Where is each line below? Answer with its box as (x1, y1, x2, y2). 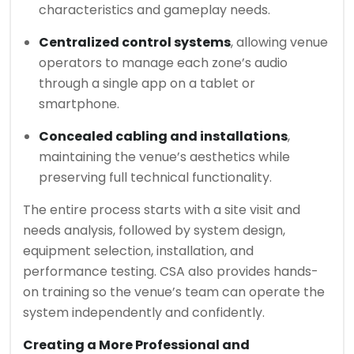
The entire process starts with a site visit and (23, 201, 300, 219)
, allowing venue (231, 33, 328, 51)
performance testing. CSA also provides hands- (23, 262, 318, 281)
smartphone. (39, 95, 119, 113)
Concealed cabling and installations (39, 127, 288, 145)
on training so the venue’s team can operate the (23, 283, 325, 301)
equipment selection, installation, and (23, 242, 254, 260)
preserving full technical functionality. (39, 168, 272, 186)
